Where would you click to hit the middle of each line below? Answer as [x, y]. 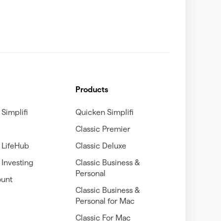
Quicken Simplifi [104, 112]
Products [92, 89]
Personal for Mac [105, 201]
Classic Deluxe [101, 146]
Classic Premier [103, 129]
